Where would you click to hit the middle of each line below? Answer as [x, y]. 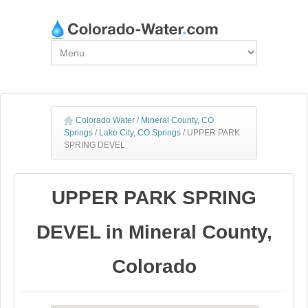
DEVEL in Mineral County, [154, 232]
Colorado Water [105, 120]
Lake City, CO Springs [140, 133]
